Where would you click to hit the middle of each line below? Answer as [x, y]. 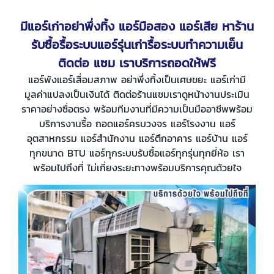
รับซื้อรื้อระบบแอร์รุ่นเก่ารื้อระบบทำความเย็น [137, 44]
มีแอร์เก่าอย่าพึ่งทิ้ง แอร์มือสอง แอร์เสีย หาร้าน [137, 26]
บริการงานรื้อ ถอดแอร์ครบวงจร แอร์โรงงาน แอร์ [137, 123]
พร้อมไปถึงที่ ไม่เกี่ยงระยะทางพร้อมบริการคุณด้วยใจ [137, 167]
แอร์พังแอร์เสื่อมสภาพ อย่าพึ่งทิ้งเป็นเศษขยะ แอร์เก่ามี [137, 79]
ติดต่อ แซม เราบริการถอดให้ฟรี [137, 63]
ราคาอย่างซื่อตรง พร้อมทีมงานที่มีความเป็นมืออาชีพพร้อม [137, 109]
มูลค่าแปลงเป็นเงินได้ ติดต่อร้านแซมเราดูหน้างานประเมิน [137, 94]
